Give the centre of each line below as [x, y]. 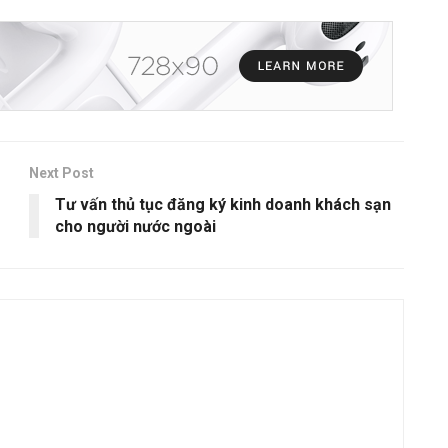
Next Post [61, 173]
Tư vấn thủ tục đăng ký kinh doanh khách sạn [223, 205]
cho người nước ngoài [135, 227]
